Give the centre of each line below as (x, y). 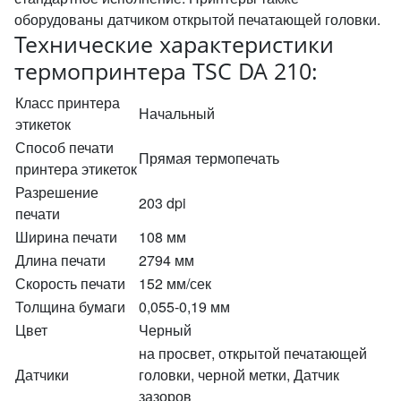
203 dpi (162, 203)
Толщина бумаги (70, 307)
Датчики (42, 375)
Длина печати (60, 260)
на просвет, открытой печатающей (253, 353)
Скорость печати (70, 283)
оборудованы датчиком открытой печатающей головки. (197, 19)
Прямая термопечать (209, 158)
